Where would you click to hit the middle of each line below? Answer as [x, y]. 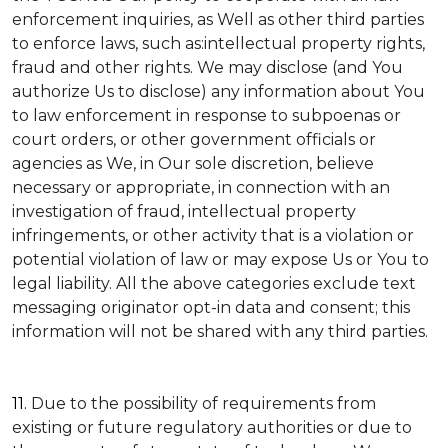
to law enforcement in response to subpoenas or [206, 115]
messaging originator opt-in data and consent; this [211, 307]
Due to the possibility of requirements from [203, 403]
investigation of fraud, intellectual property [184, 211]
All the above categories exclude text [266, 283]
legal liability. [64, 283]
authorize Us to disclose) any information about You [218, 91]
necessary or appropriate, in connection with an [201, 187]
